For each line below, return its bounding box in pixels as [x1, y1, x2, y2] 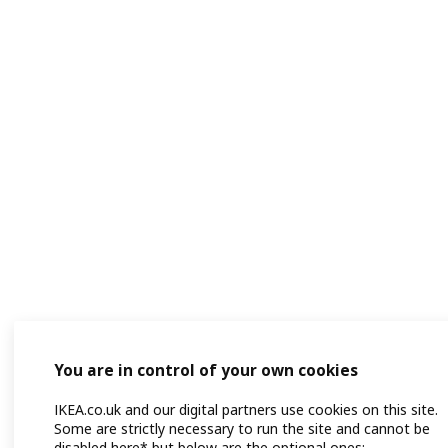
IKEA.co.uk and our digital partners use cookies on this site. [54, 400, 438, 420]
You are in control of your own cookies [54, 360, 358, 382]
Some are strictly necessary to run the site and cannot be [54, 419, 430, 439]
